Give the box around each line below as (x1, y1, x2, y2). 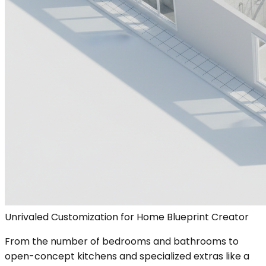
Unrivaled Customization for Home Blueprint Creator (5, 210, 249, 224)
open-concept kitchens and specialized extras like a (5, 249, 249, 263)
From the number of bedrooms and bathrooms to (5, 234, 239, 248)
